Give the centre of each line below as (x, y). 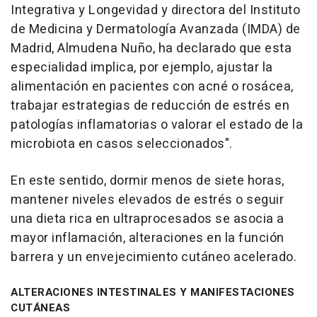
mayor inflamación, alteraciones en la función (148, 238)
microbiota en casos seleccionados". (122, 144)
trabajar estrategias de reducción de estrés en (150, 106)
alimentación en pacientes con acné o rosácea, (152, 87)
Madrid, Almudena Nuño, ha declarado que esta (151, 49)
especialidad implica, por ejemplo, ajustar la (142, 68)
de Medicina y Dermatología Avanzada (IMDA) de (156, 30)
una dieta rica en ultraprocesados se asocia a (148, 219)
